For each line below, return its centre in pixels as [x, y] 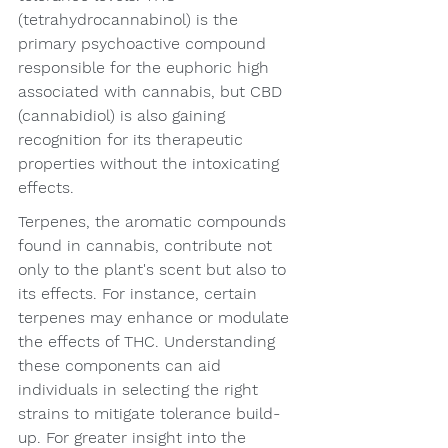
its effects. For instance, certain [140, 294]
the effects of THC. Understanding [149, 342]
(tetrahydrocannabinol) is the [130, 20]
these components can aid [122, 366]
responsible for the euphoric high [146, 68]
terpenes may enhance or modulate [156, 318]
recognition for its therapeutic [133, 140]
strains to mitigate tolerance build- [149, 414]
